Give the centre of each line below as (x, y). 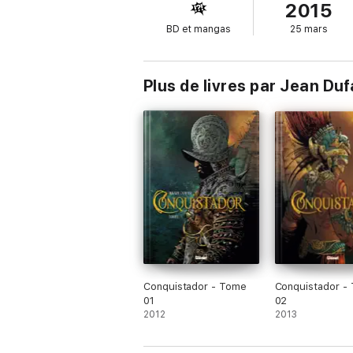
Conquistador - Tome (195, 286)
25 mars (308, 29)
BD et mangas (198, 29)
